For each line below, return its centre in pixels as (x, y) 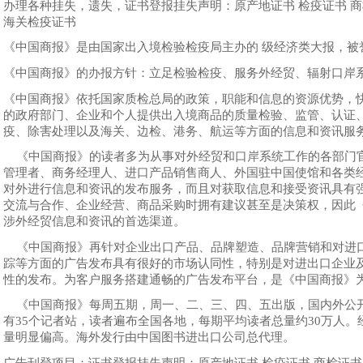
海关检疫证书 (41, 21)
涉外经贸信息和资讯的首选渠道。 (94, 222)
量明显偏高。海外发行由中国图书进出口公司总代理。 (149, 337)
